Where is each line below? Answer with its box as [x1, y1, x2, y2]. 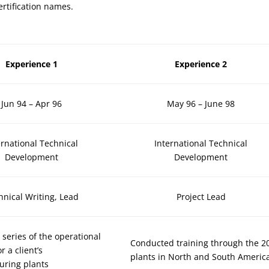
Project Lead [176, 191, 226, 203]
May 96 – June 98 [167, 98, 235, 110]
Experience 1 [5, 58, 58, 70]
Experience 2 [175, 58, 228, 70]
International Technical [154, 138, 248, 150]
